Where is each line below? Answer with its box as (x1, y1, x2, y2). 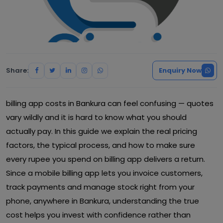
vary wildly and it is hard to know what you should (6, 112, 187, 122)
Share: (6, 66, 28, 75)
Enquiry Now (159, 66, 202, 75)
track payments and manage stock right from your (6, 182, 195, 192)
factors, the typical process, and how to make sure (6, 140, 195, 150)
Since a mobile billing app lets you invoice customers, (6, 168, 203, 178)
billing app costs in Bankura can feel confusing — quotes (6, 98, 214, 109)
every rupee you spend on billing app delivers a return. (6, 154, 205, 164)
